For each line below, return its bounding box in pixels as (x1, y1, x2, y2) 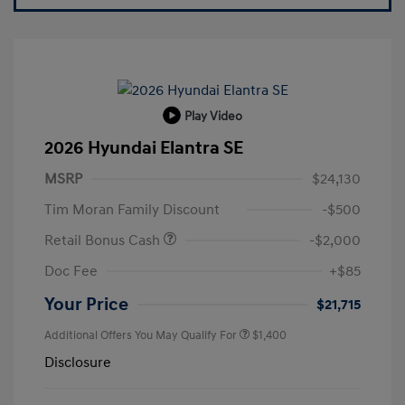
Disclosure (44, 353, 111, 372)
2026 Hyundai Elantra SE (44, 137, 243, 160)
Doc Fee (44, 262, 98, 281)
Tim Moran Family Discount (44, 201, 220, 220)
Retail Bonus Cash (44, 231, 164, 250)
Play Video (184, 108, 242, 124)
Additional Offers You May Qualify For (44, 328, 237, 344)
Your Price (44, 294, 128, 316)
